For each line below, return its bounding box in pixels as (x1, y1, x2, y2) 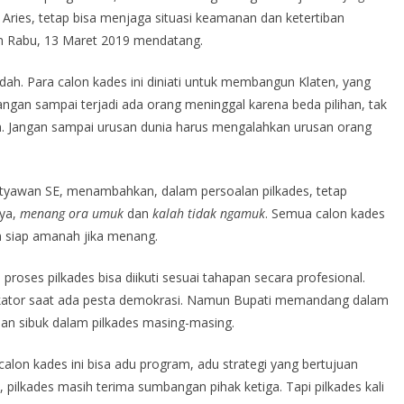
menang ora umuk (20, 204, 124, 222)
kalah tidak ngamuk (152, 204, 265, 222)
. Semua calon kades (265, 204, 385, 222)
